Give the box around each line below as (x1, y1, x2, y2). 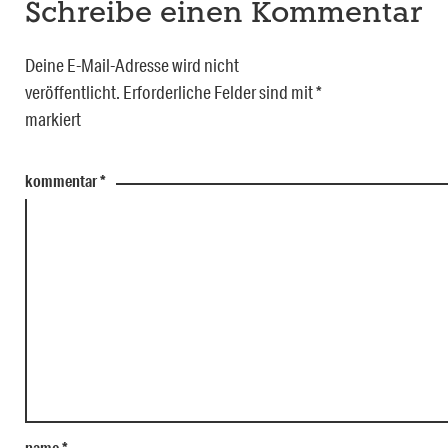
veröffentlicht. (25, 80, 120, 103)
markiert (25, 107, 81, 130)
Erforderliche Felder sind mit (123, 80, 316, 103)
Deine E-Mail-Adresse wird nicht (25, 53, 239, 76)
